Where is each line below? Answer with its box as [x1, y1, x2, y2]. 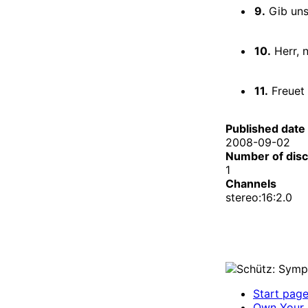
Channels [225, 176, 276, 190]
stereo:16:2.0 [225, 190, 292, 204]
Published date [225, 121, 305, 135]
